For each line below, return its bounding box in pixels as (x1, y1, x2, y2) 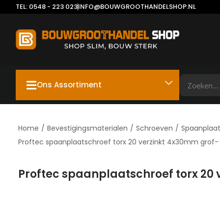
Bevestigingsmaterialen (47, 123, 128, 133)
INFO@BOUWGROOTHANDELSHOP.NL (78, 2, 196, 11)
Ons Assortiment (37, 80, 102, 90)
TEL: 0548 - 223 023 (16, 2, 78, 11)
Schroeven (136, 123, 173, 133)
